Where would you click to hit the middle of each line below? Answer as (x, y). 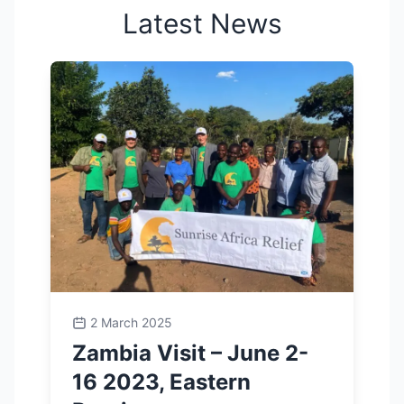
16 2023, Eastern (161, 382)
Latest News (202, 23)
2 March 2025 (131, 322)
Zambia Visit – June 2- (190, 353)
